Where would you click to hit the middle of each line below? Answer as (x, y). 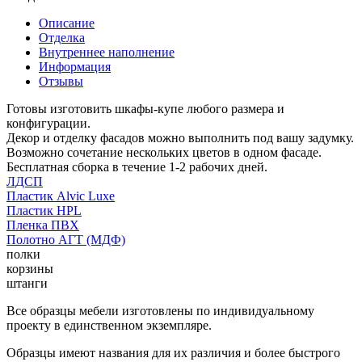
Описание (67, 23)
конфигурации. (48, 123)
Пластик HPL (44, 210)
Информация (75, 66)
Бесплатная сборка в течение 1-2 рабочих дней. (137, 166)
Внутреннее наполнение (107, 52)
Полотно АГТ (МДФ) (66, 239)
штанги (27, 283)
